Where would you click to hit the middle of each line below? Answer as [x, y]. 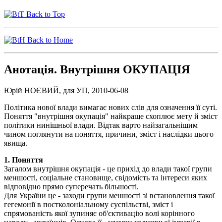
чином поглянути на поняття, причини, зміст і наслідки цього [109, 134]
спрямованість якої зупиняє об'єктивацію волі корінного [99, 214]
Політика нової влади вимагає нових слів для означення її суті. [111, 108]
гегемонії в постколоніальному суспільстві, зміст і [88, 205]
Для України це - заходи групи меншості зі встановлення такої [109, 196]
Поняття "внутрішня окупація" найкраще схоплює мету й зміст [111, 116]
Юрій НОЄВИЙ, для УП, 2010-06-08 [66, 91]
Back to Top [45, 14]
